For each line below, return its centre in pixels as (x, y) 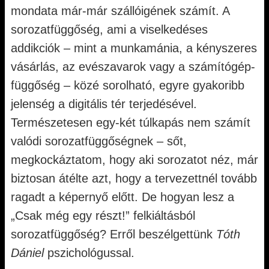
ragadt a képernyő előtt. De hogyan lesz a (122, 197)
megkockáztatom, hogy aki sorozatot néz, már (134, 160)
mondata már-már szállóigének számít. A (120, 11)
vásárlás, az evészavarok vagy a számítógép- (133, 67)
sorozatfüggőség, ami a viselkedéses (109, 29)
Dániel (27, 253)
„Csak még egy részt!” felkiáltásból (103, 216)
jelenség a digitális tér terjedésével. (104, 104)
